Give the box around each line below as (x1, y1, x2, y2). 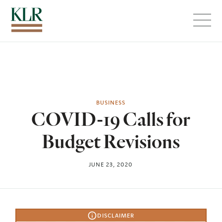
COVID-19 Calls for (31, 107, 191, 131)
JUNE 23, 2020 (89, 161, 133, 168)
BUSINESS (96, 99, 126, 106)
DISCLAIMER (97, 212, 135, 219)
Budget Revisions (42, 129, 180, 153)
